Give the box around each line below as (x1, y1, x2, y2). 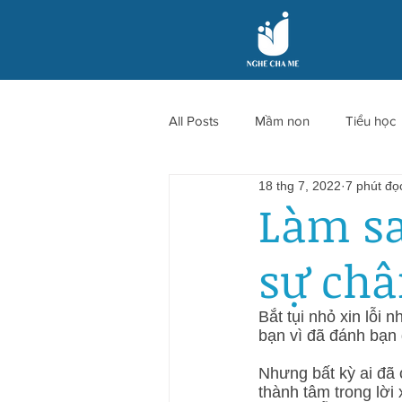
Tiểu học (345, 112, 396, 128)
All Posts (169, 112, 219, 128)
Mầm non (255, 112, 310, 128)
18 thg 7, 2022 (258, 178, 341, 193)
